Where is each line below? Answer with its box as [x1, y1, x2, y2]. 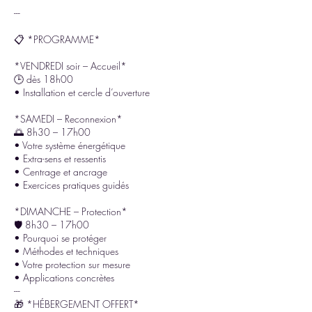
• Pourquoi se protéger [14, 231, 107, 244]
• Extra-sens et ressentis [14, 151, 106, 165]
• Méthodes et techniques [14, 244, 118, 258]
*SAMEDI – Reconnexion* [14, 111, 123, 125]
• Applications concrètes [14, 270, 114, 284]
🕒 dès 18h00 [14, 72, 73, 86]
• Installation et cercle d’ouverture [14, 85, 150, 99]
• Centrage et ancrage [14, 164, 107, 178]
